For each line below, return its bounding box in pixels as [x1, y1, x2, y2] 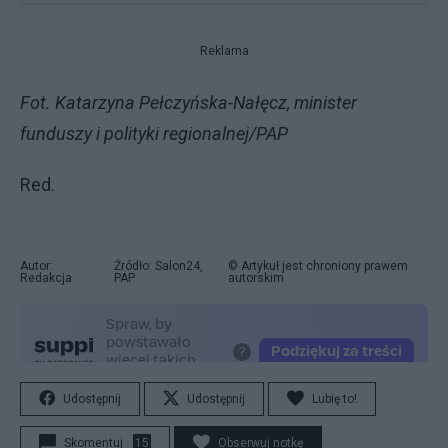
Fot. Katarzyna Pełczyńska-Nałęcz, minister [20, 92, 357, 113]
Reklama [199, 44, 249, 58]
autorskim [228, 271, 285, 285]
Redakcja [20, 271, 72, 285]
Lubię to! [312, 392, 357, 406]
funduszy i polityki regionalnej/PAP [20, 123, 288, 144]
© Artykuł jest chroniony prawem [228, 259, 409, 273]
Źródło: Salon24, [113, 259, 203, 273]
